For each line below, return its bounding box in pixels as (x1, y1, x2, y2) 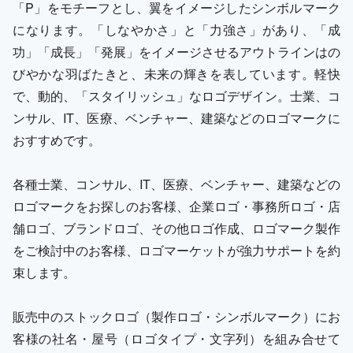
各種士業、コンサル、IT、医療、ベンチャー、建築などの (13, 174, 340, 193)
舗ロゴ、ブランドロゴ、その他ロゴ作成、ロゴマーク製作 (13, 218, 340, 237)
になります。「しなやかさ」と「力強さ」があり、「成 (13, 20, 340, 39)
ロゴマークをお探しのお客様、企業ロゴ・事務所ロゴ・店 (13, 196, 340, 215)
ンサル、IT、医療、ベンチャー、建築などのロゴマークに (13, 108, 340, 127)
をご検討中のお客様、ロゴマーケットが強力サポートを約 (13, 240, 340, 259)
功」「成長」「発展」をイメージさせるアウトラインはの (13, 42, 340, 61)
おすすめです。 (13, 130, 101, 149)
